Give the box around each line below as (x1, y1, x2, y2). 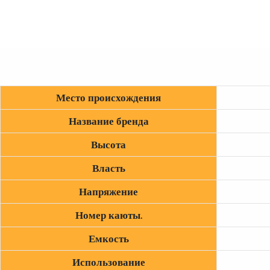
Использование (72, 256, 145, 269)
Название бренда (68, 115, 149, 128)
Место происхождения (56, 92, 161, 104)
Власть (92, 162, 125, 175)
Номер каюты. (75, 209, 142, 222)
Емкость (88, 233, 129, 245)
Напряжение (79, 186, 138, 198)
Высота (91, 139, 126, 151)
